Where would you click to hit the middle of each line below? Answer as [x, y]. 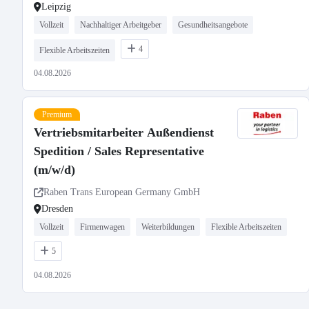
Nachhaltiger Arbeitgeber [121, 25]
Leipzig [56, 7]
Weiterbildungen [168, 227]
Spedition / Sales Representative [119, 151]
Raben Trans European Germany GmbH [122, 192]
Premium [57, 114]
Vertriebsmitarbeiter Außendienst [124, 132]
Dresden [57, 209]
